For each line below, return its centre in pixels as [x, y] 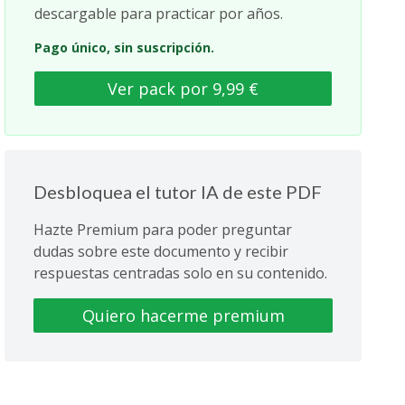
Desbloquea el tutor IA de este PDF [178, 192]
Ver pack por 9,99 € [184, 89]
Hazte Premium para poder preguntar [163, 230]
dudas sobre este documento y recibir [161, 251]
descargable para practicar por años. [159, 14]
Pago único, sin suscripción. [125, 47]
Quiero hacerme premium [183, 316]
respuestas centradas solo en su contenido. [181, 273]
